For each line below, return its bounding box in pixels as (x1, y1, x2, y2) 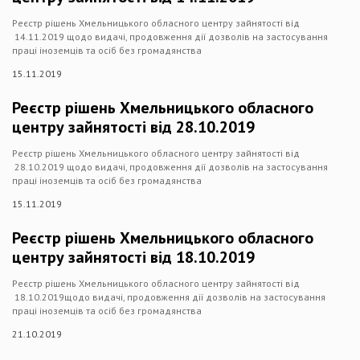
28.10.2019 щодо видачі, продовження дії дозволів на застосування (12, 161, 328, 173)
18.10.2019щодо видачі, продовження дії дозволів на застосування (12, 291, 325, 303)
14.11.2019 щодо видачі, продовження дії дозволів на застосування (12, 31, 328, 43)
